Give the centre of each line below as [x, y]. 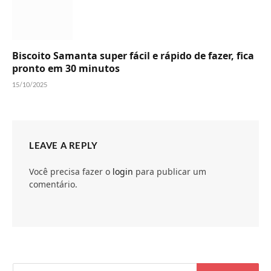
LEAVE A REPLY [64, 146]
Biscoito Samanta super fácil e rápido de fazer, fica [133, 55]
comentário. [53, 184]
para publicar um [170, 171]
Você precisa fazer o [71, 171]
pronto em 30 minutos [66, 68]
